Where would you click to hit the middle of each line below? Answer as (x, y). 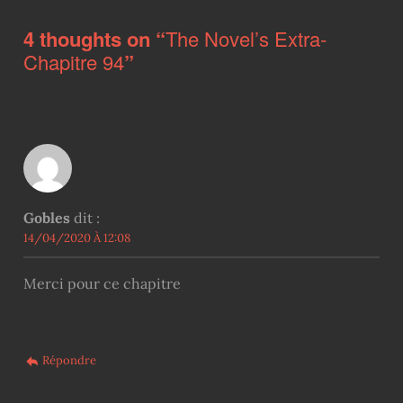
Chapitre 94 (73, 62)
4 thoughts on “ (94, 39)
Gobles (46, 218)
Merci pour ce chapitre (102, 284)
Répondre (70, 361)
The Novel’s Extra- (246, 39)
